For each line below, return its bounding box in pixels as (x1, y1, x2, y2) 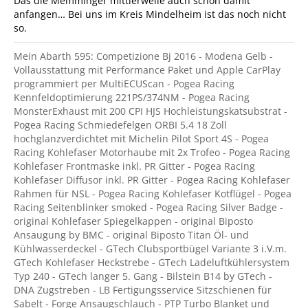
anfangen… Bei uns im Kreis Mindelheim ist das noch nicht (14, 8, 286, 21)
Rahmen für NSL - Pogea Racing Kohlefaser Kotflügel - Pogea (14, 187, 291, 201)
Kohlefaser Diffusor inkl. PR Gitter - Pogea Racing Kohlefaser (14, 173, 290, 187)
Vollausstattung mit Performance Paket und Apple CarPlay (14, 63, 280, 77)
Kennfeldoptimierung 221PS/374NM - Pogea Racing (14, 91, 250, 104)
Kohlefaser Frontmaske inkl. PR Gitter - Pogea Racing (14, 159, 255, 173)
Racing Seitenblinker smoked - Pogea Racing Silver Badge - (14, 201, 283, 214)
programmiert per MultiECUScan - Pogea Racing (14, 77, 234, 91)
